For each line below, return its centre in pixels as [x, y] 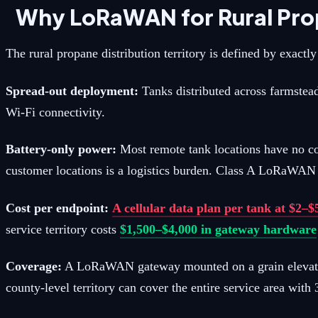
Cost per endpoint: [57, 208]
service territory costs [63, 229]
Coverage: [34, 267]
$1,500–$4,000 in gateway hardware [218, 229]
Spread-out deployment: [72, 91]
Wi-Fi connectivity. [55, 112]
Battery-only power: [61, 149]
